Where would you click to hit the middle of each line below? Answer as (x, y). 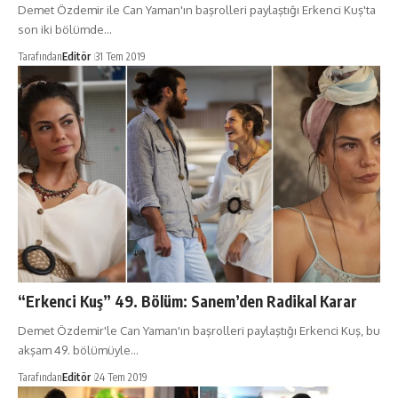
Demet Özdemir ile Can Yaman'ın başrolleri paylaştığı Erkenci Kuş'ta (197, 9)
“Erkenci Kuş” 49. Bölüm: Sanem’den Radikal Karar (187, 302)
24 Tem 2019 (121, 378)
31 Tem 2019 (120, 56)
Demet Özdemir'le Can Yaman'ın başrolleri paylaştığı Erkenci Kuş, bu (199, 331)
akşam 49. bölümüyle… (78, 350)
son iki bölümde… (65, 29)
